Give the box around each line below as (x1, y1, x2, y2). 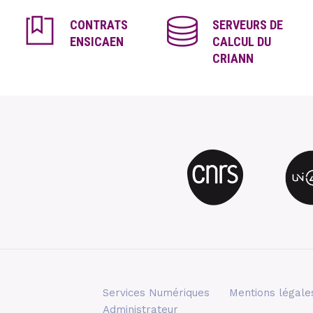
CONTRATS (69, 17, 128, 32)
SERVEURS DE (212, 17, 283, 32)
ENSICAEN (69, 34, 124, 49)
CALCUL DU (212, 34, 271, 49)
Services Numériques (102, 286, 210, 299)
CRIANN (212, 51, 254, 66)
